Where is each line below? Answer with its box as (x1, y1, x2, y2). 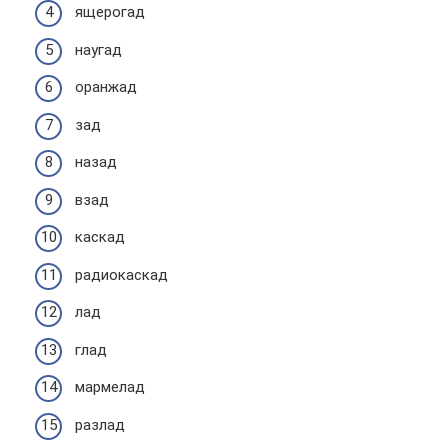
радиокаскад (75, 265, 168, 284)
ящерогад (75, 3, 145, 21)
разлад (75, 415, 125, 434)
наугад (75, 40, 122, 59)
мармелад (75, 378, 145, 396)
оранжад (75, 78, 137, 96)
